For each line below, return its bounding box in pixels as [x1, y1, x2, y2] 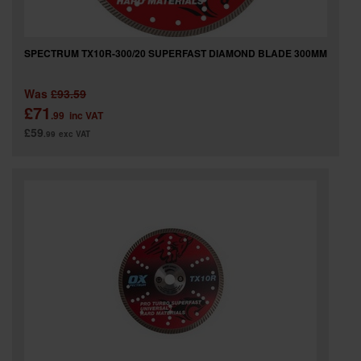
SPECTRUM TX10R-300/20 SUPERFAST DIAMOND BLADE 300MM [24, 45, 327, 60]
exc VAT [59, 127, 90, 139]
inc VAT [69, 107, 103, 122]
